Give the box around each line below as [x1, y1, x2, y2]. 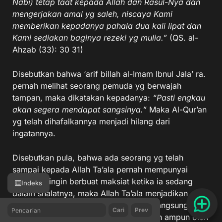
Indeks [21, 179, 42, 187]
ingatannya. [12, 128, 55, 138]
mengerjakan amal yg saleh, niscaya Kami [12, 9, 172, 19]
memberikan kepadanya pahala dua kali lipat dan [12, 21, 201, 31]
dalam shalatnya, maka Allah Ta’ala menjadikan [12, 188, 188, 198]
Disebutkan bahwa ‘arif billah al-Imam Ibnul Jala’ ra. [12, 69, 206, 79]
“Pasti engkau [153, 93, 205, 103]
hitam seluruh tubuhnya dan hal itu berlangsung [12, 200, 188, 210]
